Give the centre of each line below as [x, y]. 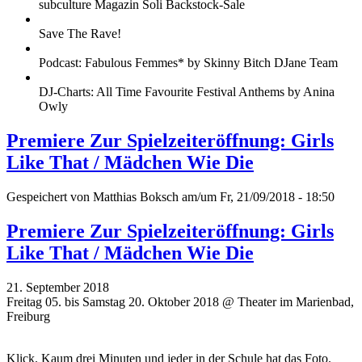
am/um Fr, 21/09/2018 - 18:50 [257, 196]
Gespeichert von [50, 196]
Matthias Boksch [136, 196]
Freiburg [28, 316]
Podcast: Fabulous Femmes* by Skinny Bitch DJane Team [188, 63]
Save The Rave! [80, 34]
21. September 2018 [58, 287]
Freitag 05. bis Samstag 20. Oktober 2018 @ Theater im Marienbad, [180, 301]
